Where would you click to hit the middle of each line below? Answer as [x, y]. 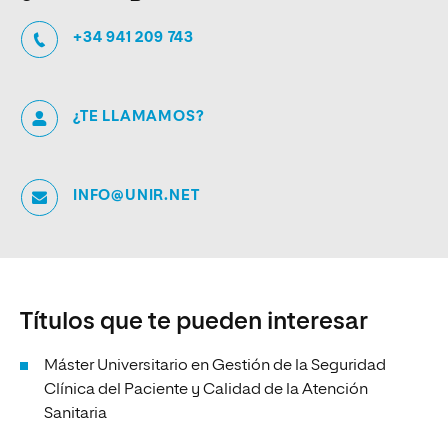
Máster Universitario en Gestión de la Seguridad [215, 365]
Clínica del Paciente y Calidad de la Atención [206, 389]
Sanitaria [75, 413]
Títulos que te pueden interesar [194, 321]
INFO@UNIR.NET [136, 195]
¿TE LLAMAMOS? [139, 116]
